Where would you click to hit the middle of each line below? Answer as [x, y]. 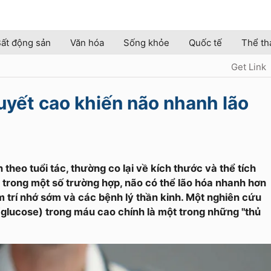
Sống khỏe [146, 43]
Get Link [249, 67]
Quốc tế [205, 43]
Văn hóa [87, 43]
